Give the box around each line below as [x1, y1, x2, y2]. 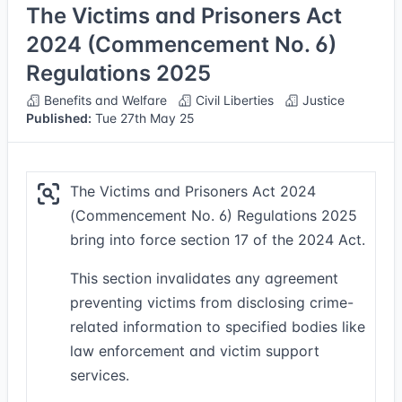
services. [70, 366, 129, 384]
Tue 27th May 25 [92, 110, 195, 126]
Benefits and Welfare [40, 92, 167, 108]
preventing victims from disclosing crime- [70, 293, 354, 311]
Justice [299, 92, 345, 108]
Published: [26, 110, 92, 126]
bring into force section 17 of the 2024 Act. [70, 231, 365, 249]
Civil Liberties [192, 92, 274, 108]
